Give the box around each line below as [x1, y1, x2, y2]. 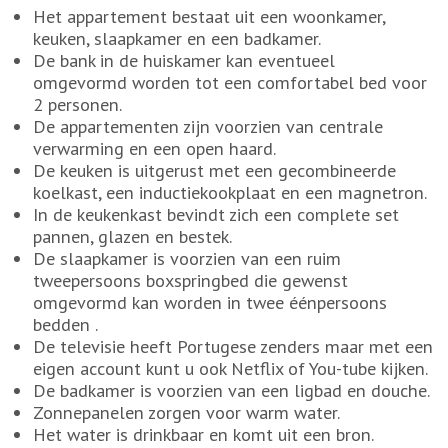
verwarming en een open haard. [32, 136, 276, 160]
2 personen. [32, 92, 122, 116]
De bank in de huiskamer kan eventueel [32, 48, 335, 72]
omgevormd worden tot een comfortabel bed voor [32, 70, 427, 94]
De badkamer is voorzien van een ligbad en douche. [32, 378, 430, 402]
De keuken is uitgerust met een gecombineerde [32, 158, 396, 182]
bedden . [32, 312, 98, 336]
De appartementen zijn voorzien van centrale [32, 114, 383, 138]
